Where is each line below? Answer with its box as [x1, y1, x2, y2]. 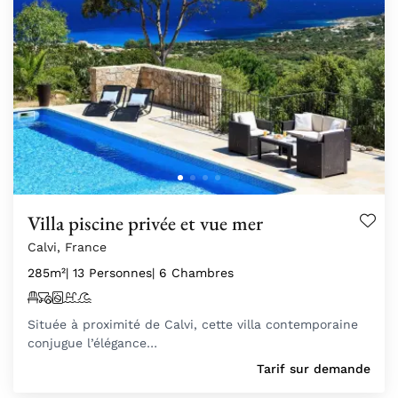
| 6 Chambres [152, 265, 234, 280]
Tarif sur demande [257, 361, 370, 376]
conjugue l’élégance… [28, 335, 157, 350]
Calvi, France [28, 239, 107, 254]
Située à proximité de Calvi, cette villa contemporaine [28, 316, 358, 331]
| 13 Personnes [66, 265, 152, 280]
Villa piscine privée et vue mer [28, 209, 263, 236]
